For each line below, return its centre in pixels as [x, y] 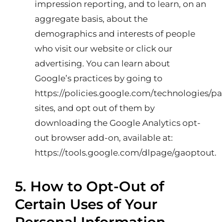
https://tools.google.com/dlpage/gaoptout [125, 153]
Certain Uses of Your [86, 204]
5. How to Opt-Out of [89, 186]
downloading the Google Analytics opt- [118, 123]
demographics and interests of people [115, 34]
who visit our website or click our [104, 49]
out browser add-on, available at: [104, 138]
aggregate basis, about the [91, 19]
